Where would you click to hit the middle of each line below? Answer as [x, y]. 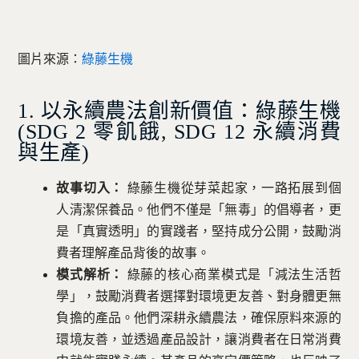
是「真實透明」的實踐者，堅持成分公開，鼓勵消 [199, 232]
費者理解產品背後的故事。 [133, 253]
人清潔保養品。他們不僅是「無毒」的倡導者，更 [199, 210]
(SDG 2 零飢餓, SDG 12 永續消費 [179, 131]
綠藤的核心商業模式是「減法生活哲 [232, 275]
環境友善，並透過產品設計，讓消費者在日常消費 [199, 340]
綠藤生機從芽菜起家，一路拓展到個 [232, 188]
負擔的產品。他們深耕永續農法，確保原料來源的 [199, 318]
